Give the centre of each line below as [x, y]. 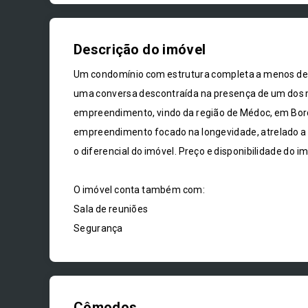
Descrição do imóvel [140, 49]
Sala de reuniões [111, 209]
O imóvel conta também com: [139, 190]
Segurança [98, 228]
